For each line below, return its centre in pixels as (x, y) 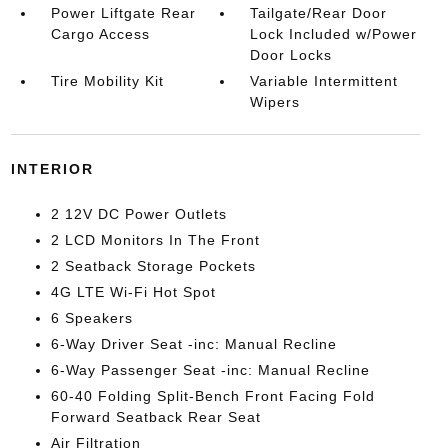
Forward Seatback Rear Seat (155, 417)
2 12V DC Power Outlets (138, 214)
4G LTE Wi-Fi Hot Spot (133, 292)
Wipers (275, 102)
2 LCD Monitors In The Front (155, 240)
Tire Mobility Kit (107, 81)
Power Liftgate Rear (123, 13)
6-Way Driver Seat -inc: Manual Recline (193, 344)
